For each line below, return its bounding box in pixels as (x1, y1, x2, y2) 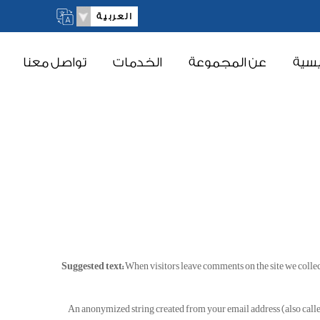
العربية (96, 11, 134, 21)
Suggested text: (61, 261, 125, 271)
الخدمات (113, 55, 162, 70)
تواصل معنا (23, 55, 86, 70)
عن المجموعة (189, 55, 266, 70)
